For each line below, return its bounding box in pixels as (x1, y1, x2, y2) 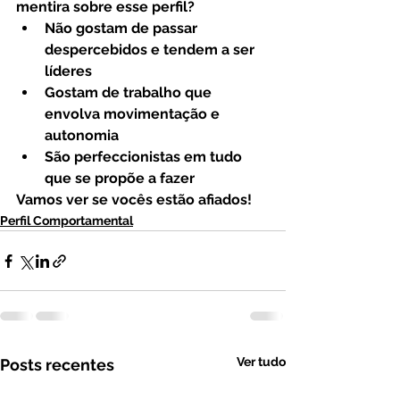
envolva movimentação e (45, 105, 223, 122)
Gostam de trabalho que (45, 84, 215, 101)
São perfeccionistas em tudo (45, 148, 246, 165)
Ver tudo (237, 354, 286, 369)
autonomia (45, 127, 119, 144)
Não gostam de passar (45, 20, 201, 37)
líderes (45, 62, 92, 79)
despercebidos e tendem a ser (45, 41, 258, 58)
